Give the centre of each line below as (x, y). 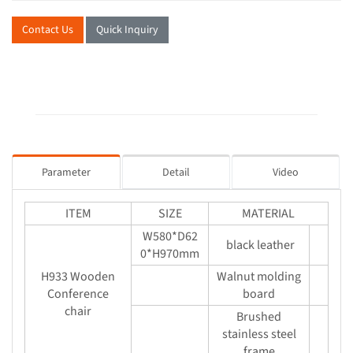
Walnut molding (259, 276)
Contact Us (48, 30)
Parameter (66, 172)
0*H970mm (170, 253)
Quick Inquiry (127, 30)
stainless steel (259, 334)
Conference (78, 294)
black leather (259, 245)
